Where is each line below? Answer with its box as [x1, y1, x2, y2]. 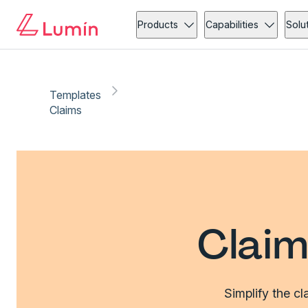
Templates [49, 88, 102, 102]
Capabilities [206, 19, 259, 30]
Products [137, 19, 179, 30]
